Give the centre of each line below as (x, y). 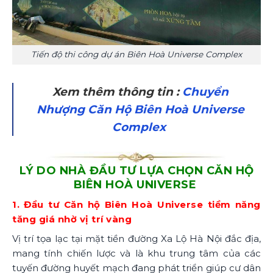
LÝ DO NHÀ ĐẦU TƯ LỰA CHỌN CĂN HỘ (136, 171)
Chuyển (206, 91)
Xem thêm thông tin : (118, 91)
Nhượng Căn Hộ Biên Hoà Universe (141, 109)
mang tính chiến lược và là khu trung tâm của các (136, 253)
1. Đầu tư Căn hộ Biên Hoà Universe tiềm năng (136, 205)
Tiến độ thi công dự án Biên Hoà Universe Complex (136, 55)
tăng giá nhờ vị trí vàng (72, 219)
